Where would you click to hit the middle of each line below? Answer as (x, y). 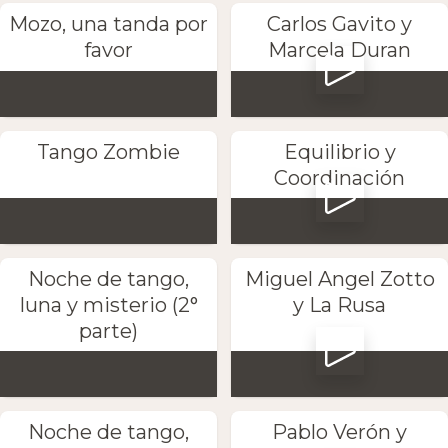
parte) (108, 330)
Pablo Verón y (339, 432)
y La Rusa (339, 304)
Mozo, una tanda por (108, 24)
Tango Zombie (108, 151)
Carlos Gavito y (339, 24)
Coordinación (339, 177)
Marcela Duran (339, 50)
